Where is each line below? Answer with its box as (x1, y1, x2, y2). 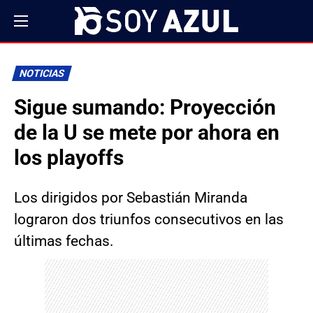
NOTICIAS (17, 68, 66, 80)
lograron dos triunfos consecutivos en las (14, 211, 284, 228)
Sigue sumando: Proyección (14, 95, 276, 119)
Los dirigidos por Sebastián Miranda (14, 189, 247, 206)
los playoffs (14, 145, 124, 170)
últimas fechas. (14, 233, 114, 249)
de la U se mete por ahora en (14, 120, 279, 145)
